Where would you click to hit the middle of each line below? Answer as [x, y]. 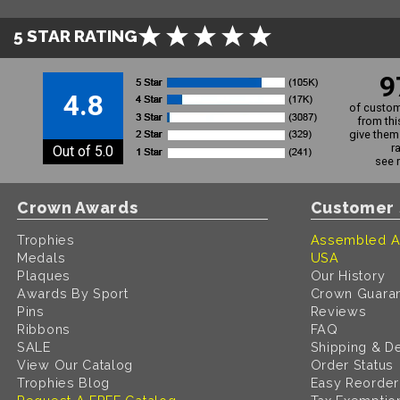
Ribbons [44, 329]
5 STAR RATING [75, 35]
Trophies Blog [64, 382]
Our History [348, 275]
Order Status [352, 364]
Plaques [44, 275]
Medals [42, 257]
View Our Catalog [75, 364]
